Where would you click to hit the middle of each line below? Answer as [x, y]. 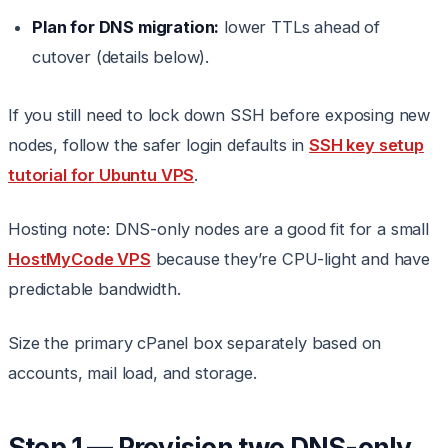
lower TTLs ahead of [299, 27]
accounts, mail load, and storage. [132, 373]
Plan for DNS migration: [126, 27]
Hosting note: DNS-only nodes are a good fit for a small [218, 229]
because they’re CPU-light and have [290, 259]
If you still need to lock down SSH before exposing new [219, 115]
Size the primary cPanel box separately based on [195, 343]
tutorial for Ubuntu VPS [101, 175]
